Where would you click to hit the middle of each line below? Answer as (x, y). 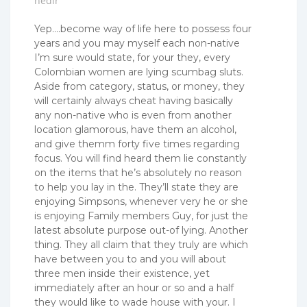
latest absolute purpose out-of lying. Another (141, 231)
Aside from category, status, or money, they (139, 87)
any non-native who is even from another (133, 115)
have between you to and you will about (130, 259)
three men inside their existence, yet (122, 274)
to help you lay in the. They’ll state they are (136, 187)
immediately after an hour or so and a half (134, 288)
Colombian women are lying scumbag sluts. (139, 72)
